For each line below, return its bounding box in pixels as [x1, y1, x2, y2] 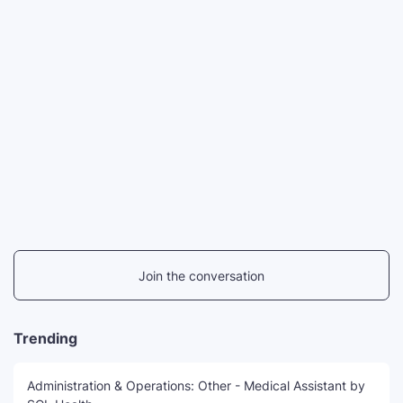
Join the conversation [139, 267, 264, 283]
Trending [13, 329, 77, 348]
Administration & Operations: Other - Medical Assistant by [27, 378, 365, 394]
